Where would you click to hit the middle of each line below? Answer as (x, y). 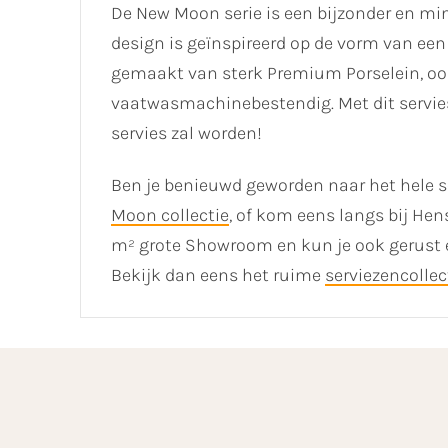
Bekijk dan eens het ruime (218, 275)
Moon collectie (170, 215)
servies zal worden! (186, 133)
